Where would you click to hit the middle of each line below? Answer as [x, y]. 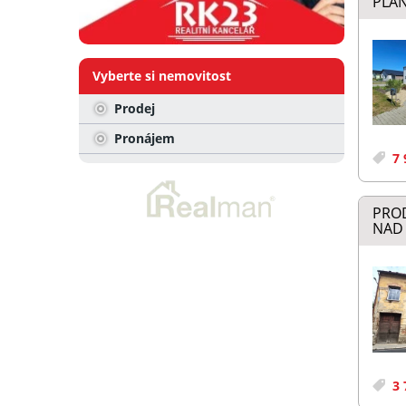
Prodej [133, 109]
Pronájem [143, 139]
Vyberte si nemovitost [162, 76]
